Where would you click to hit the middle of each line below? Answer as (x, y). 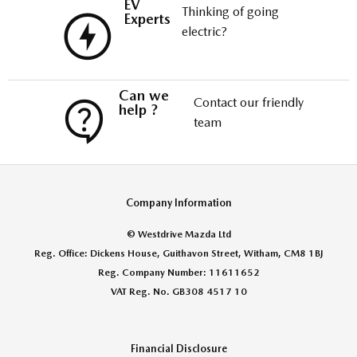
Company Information (178, 202)
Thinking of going (230, 12)
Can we (144, 95)
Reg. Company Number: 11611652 (178, 272)
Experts (147, 19)
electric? (204, 32)
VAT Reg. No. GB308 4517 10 (178, 291)
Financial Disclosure (178, 348)
